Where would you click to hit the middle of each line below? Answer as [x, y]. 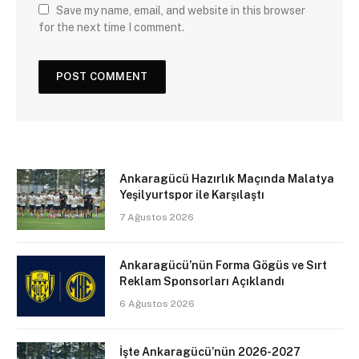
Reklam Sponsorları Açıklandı [202, 282]
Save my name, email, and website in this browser [181, 11]
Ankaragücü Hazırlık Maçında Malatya [227, 179]
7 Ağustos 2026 [157, 218]
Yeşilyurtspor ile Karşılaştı [192, 195]
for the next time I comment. [111, 28]
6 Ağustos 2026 [157, 304]
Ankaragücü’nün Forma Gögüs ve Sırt [223, 266]
